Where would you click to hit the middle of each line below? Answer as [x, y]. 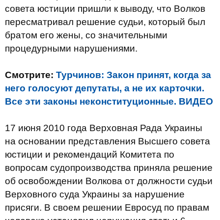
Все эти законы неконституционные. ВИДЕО [109, 101]
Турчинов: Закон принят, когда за [134, 75]
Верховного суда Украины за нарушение [95, 194]
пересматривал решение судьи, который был [105, 22]
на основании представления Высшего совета [108, 141]
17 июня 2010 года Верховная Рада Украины [104, 128]
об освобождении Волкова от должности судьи [109, 181]
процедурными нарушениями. [71, 48]
